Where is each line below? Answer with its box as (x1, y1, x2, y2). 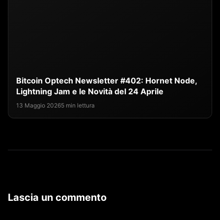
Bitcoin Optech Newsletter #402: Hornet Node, (16, 76, 197, 86)
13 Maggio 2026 (16, 102, 61, 110)
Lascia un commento (8, 192, 107, 204)
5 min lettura (61, 102, 95, 110)
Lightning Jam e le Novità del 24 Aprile (16, 86, 164, 97)
